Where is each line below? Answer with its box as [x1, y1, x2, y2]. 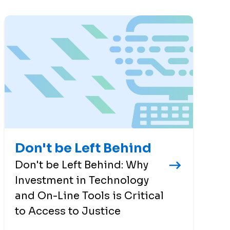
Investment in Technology [15, 174, 149, 187]
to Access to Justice [15, 204, 121, 218]
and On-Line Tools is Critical [15, 189, 164, 202]
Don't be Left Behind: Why [15, 158, 149, 171]
